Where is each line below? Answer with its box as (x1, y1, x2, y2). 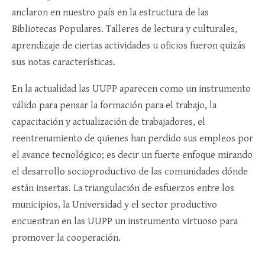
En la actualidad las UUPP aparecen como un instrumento (12, 82, 251, 95)
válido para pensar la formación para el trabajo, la (12, 99, 216, 111)
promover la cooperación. (12, 231, 121, 244)
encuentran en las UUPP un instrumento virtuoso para (12, 215, 238, 227)
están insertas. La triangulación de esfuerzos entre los (12, 182, 234, 194)
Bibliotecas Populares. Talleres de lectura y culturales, (12, 22, 237, 35)
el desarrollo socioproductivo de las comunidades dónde (12, 165, 248, 177)
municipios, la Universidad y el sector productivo (12, 198, 217, 211)
